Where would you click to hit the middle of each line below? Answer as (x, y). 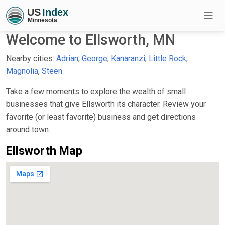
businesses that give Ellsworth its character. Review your (106, 104)
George (95, 58)
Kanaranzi (128, 58)
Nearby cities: (31, 58)
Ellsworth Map (44, 150)
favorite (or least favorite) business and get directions (101, 117)
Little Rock (167, 58)
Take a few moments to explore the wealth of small (96, 91)
